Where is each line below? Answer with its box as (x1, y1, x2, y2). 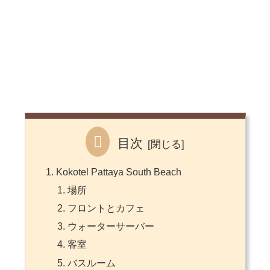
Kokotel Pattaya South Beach (55, 166, 181, 177)
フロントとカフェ (67, 203, 145, 214)
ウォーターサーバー (67, 221, 154, 232)
